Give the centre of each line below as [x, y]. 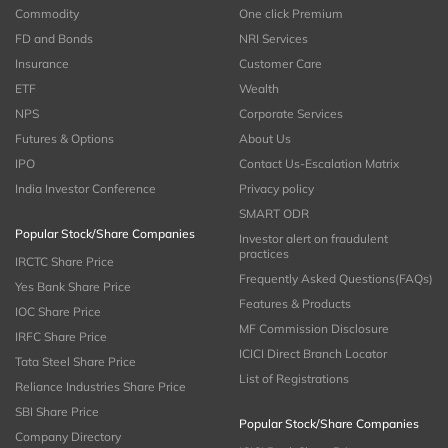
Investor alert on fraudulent [313, 239]
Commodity [47, 14]
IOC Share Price [58, 312]
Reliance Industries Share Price [100, 387]
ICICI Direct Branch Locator [313, 354]
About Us [265, 139]
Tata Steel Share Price [75, 362]
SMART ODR [274, 214]
